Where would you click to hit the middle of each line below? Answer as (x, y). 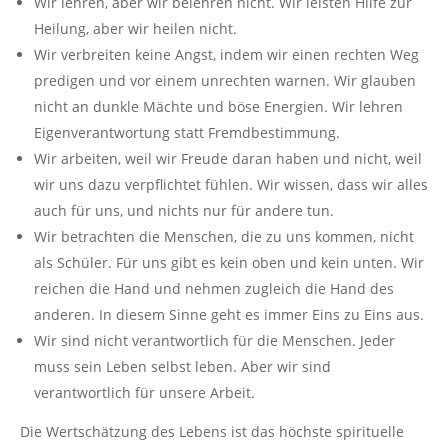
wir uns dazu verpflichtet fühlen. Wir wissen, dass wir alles (231, 184)
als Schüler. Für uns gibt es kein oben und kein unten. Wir (229, 262)
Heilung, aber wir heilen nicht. (135, 28)
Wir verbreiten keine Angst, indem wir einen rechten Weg (226, 54)
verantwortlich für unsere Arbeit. (144, 392)
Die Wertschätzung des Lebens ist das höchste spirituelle (212, 431)
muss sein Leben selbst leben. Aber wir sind (182, 366)
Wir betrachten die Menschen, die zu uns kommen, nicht (224, 236)
